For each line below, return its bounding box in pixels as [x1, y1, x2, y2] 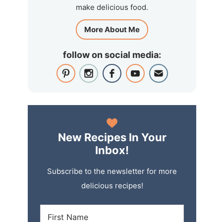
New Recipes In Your [57, 131, 166, 144]
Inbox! [95, 144, 129, 157]
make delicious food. [76, 2, 148, 12]
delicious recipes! [81, 181, 143, 191]
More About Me [84, 25, 140, 35]
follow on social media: [63, 50, 161, 60]
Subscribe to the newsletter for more [47, 166, 177, 176]
